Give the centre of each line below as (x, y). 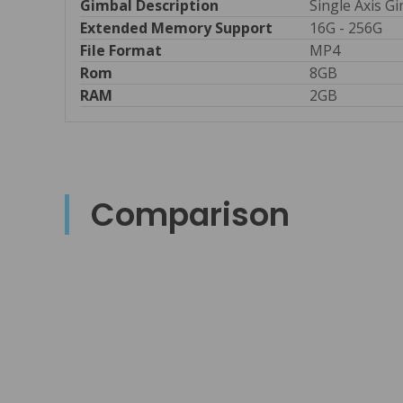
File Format (123, 51)
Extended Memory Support (176, 28)
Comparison (190, 215)
